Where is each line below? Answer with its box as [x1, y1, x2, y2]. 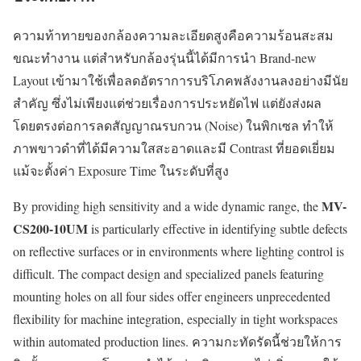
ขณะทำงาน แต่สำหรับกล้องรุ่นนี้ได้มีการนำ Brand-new [13, 48, 317, 66]
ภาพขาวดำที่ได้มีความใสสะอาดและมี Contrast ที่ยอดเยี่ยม [13, 139, 335, 156]
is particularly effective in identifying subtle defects [88, 219, 347, 237]
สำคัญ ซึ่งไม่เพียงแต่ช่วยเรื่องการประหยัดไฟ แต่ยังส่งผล [13, 93, 322, 111]
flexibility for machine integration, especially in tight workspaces [13, 309, 338, 327]
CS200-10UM [13, 218, 88, 238]
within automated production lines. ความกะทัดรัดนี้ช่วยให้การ [13, 332, 342, 350]
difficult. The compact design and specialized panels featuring [13, 264, 324, 282]
